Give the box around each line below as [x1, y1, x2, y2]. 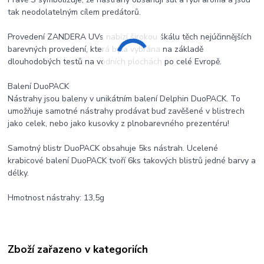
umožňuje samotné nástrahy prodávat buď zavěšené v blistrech [8, 105, 245, 117]
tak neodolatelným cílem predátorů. [8, 6, 141, 18]
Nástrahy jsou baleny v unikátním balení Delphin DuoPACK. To [8, 93, 241, 105]
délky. [8, 167, 29, 179]
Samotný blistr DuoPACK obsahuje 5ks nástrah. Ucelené [8, 143, 219, 154]
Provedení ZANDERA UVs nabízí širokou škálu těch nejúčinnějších [8, 31, 252, 43]
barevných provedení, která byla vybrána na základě [8, 44, 204, 55]
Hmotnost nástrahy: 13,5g [8, 192, 105, 204]
